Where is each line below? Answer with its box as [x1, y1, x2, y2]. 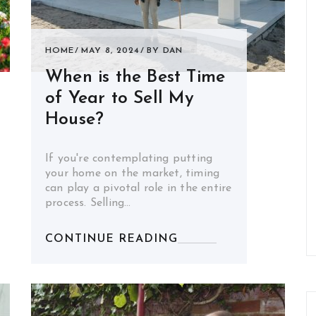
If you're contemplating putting [45, 153, 213, 164]
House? [45, 111, 104, 128]
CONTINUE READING [45, 233, 178, 245]
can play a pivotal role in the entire [45, 183, 232, 194]
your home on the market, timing [45, 168, 220, 179]
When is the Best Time [45, 68, 226, 86]
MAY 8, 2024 [81, 47, 140, 55]
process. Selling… [45, 197, 131, 209]
